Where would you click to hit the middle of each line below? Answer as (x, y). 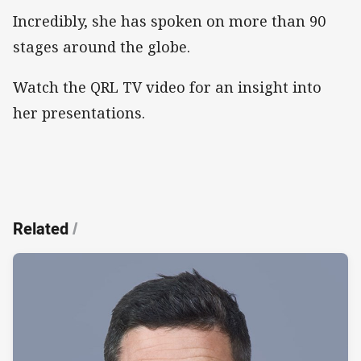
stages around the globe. (102, 46)
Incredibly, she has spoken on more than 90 (169, 21)
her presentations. (79, 112)
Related (41, 229)
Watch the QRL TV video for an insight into (167, 87)
